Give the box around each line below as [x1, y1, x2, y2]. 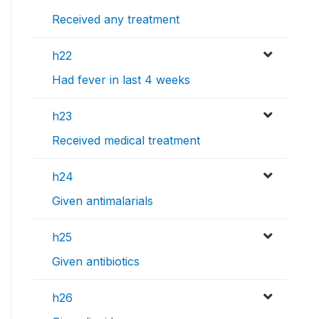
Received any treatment [52, 12, 179, 27]
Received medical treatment [52, 133, 200, 148]
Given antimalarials [52, 194, 153, 209]
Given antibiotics [52, 254, 140, 269]
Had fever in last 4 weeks [52, 73, 190, 88]
